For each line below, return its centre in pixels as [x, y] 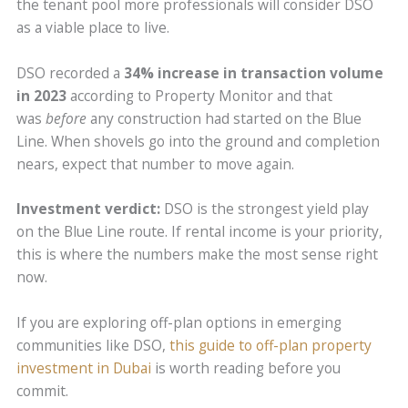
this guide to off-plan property [271, 346]
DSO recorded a [71, 72]
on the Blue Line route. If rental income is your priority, [200, 232]
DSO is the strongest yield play [265, 209]
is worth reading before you [246, 368]
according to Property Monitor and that [200, 95]
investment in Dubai [84, 368]
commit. [45, 391]
